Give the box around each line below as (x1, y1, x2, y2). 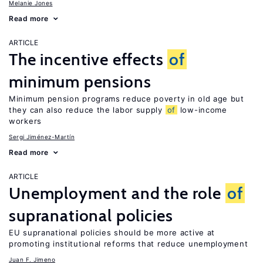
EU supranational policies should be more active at (9, 228, 215, 237)
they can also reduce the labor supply (9, 105, 166, 114)
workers (9, 116, 42, 126)
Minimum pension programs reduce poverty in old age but (9, 94, 244, 103)
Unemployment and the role (9, 183, 225, 203)
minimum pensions (9, 72, 151, 92)
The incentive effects (9, 49, 168, 69)
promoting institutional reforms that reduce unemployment (9, 239, 248, 248)
